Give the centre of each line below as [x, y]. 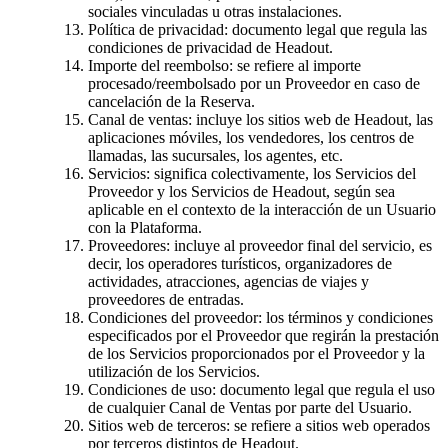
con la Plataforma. [145, 227]
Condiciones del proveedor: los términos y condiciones [260, 317]
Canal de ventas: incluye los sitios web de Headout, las [260, 119]
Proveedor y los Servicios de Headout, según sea [241, 191]
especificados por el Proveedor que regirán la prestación [263, 335]
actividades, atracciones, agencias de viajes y [228, 281]
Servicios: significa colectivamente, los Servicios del [252, 173]
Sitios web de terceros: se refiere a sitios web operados [259, 425]
